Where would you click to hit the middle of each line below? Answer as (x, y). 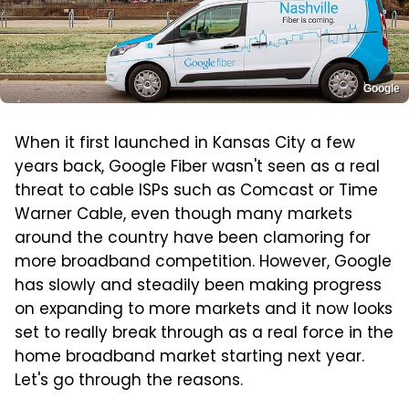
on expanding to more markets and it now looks (204, 311)
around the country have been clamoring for (193, 240)
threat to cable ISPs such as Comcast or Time (196, 192)
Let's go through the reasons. (129, 382)
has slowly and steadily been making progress (198, 287)
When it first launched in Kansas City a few (185, 145)
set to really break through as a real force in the (204, 335)
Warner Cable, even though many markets (184, 216)
